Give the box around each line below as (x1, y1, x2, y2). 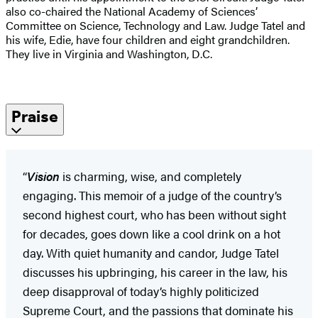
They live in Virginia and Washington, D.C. (6, 45, 212, 62)
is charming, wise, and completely (60, 167, 241, 185)
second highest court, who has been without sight (23, 205, 286, 223)
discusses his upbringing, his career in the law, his (23, 263, 287, 280)
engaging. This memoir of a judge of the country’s (23, 186, 282, 204)
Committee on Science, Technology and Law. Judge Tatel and (6, 16, 305, 33)
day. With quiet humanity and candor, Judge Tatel (23, 243, 279, 261)
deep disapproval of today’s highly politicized (23, 282, 259, 300)
